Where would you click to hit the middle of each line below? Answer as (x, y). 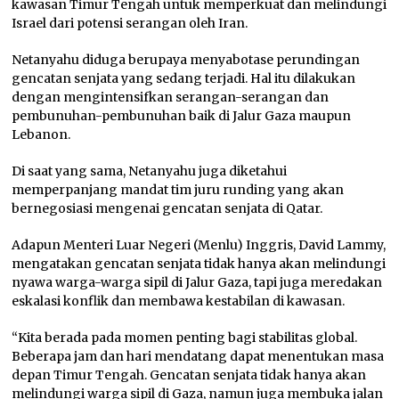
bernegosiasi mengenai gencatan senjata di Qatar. (167, 208)
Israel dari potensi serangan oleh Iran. (130, 23)
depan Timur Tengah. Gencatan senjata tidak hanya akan (189, 375)
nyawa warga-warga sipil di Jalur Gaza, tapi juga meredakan (197, 282)
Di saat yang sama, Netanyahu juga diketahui (150, 171)
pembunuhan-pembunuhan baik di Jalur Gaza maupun (182, 115)
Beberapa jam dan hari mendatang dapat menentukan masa (198, 356)
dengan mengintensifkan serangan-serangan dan (171, 97)
